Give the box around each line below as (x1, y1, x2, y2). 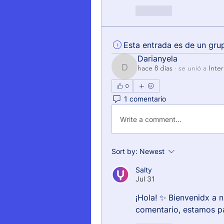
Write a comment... (120, 114, 181, 123)
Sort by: (111, 147, 137, 155)
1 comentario (124, 94, 166, 103)
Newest (139, 147, 164, 155)
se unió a (178, 63, 206, 72)
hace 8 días (137, 63, 172, 72)
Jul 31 (135, 174, 155, 183)
